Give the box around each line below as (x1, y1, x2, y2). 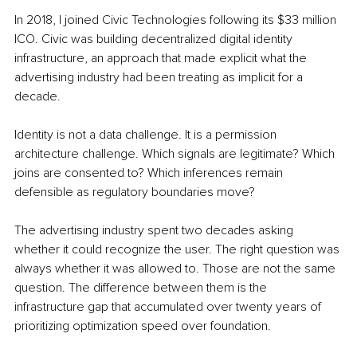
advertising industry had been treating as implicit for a (14, 69, 306, 86)
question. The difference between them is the (14, 280, 270, 296)
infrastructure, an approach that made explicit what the (14, 50, 310, 67)
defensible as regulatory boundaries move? (14, 184, 255, 201)
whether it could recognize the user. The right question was (14, 241, 343, 258)
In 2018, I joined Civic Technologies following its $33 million (14, 12, 339, 29)
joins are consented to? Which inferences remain (14, 165, 286, 182)
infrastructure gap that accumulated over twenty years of (14, 299, 324, 316)
